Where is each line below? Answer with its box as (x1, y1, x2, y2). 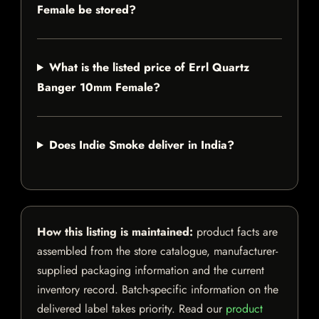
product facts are (193, 224, 278, 241)
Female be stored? (37, 1, 136, 19)
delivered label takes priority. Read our (37, 300, 226, 318)
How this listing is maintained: (37, 224, 193, 241)
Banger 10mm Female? (37, 79, 160, 96)
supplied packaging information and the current (37, 262, 264, 279)
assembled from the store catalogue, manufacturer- (37, 243, 278, 260)
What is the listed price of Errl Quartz (48, 59, 249, 76)
